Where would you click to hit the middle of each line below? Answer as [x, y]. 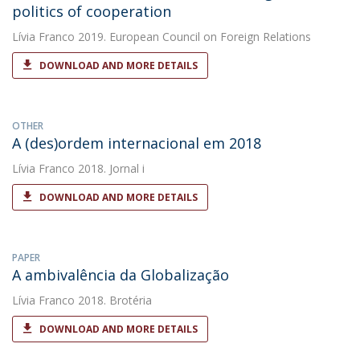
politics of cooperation [92, 11]
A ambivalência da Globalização [121, 275]
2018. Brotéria [113, 300]
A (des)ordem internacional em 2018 [137, 143]
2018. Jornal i [110, 168]
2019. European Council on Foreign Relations [193, 37]
